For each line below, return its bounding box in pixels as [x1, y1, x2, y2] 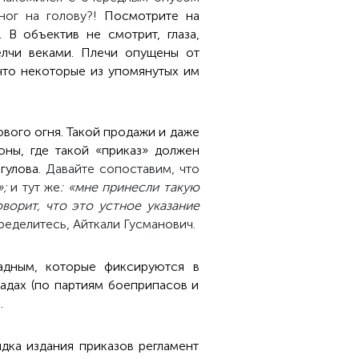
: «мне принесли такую [60, 179, 200, 195]
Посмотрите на [103, 8, 200, 23]
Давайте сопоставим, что [46, 161, 200, 176]
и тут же [6, 179, 61, 195]
